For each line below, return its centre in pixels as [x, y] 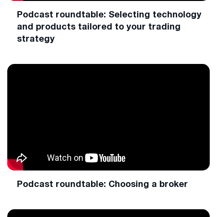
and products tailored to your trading [99, 26]
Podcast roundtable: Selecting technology [109, 14]
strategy [36, 38]
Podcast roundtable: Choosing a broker [102, 184]
